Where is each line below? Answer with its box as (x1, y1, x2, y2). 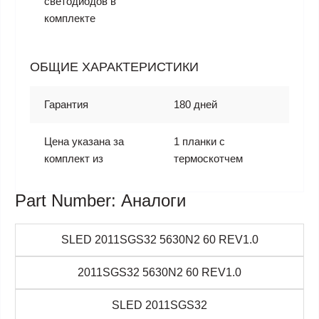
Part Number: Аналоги (15, 191, 186, 210)
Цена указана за (44, 135, 124, 147)
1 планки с (174, 135, 225, 147)
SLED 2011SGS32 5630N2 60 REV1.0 (61, 234, 258, 246)
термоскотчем (174, 152, 243, 164)
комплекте (44, 12, 95, 24)
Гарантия (44, 98, 88, 110)
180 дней (174, 98, 217, 110)
